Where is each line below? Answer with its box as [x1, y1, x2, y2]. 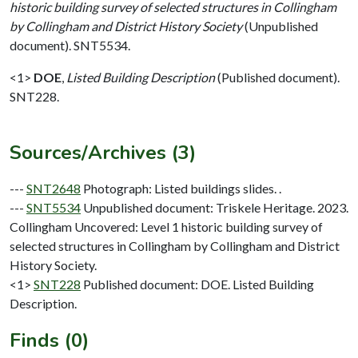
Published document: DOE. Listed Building [83, 276, 314, 292]
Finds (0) [10, 327, 89, 353]
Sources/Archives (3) [10, 139, 196, 165]
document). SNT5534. [10, 37, 130, 53]
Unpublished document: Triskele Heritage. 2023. [83, 199, 348, 215]
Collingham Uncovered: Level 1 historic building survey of [10, 218, 323, 234]
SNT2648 [26, 180, 81, 196]
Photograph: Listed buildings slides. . [83, 180, 281, 196]
